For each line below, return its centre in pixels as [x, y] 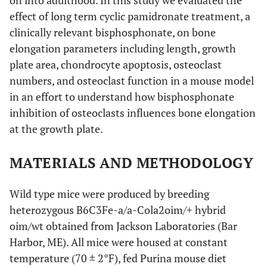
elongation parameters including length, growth [123, 48]
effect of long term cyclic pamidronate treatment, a [130, 16]
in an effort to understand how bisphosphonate [122, 97]
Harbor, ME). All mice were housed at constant [119, 242]
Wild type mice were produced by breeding [109, 194]
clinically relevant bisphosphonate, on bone [113, 32]
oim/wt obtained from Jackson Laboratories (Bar [123, 226]
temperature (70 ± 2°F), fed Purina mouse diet [118, 258]
